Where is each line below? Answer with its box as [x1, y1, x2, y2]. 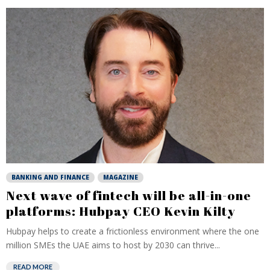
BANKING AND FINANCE [11, 173, 89, 181]
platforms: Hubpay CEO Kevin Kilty [6, 202, 236, 219]
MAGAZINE [103, 173, 138, 181]
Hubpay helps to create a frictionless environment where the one [6, 225, 259, 237]
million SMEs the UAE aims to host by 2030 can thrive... [6, 239, 220, 251]
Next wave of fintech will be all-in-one [6, 187, 251, 204]
